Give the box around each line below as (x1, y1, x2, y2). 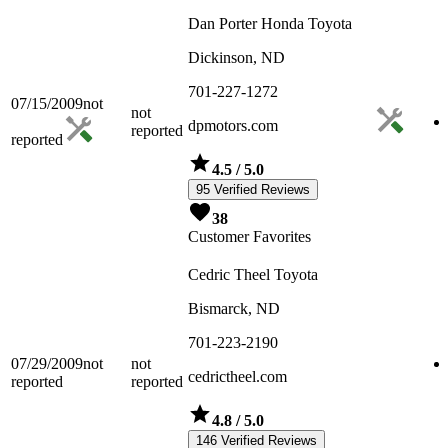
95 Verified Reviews (196, 182, 310, 198)
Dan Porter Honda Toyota (188, 15, 352, 33)
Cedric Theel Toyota (188, 266, 318, 284)
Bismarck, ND (188, 300, 280, 318)
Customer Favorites (188, 228, 311, 246)
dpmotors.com (188, 117, 278, 135)
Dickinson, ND (188, 49, 285, 67)
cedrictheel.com (188, 368, 287, 386)
